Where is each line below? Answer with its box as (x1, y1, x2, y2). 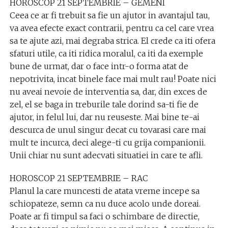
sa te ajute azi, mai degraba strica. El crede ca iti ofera (9, 36, 215, 46)
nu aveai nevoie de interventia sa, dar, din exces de (9, 87, 207, 97)
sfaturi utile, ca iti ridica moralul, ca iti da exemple (9, 48, 203, 59)
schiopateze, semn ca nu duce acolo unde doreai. (9, 198, 201, 209)
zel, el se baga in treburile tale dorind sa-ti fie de (9, 99, 198, 109)
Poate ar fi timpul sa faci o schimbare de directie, (9, 211, 199, 221)
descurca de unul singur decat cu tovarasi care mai (9, 125, 206, 135)
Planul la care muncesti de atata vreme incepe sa (9, 186, 199, 196)
